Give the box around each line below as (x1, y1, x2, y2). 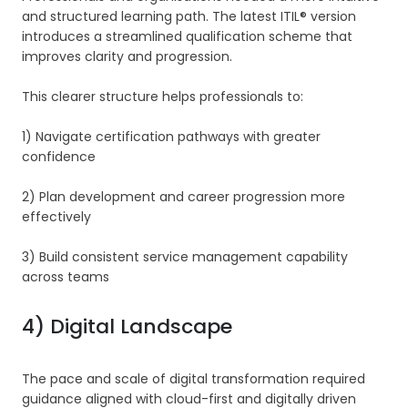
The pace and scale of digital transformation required (22, 370, 365, 389)
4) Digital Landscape (22, 312, 232, 342)
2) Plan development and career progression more (22, 188, 345, 207)
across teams (22, 268, 109, 287)
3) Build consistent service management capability (22, 248, 348, 267)
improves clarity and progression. (22, 47, 232, 66)
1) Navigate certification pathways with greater (22, 127, 321, 147)
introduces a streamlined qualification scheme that (22, 27, 352, 46)
